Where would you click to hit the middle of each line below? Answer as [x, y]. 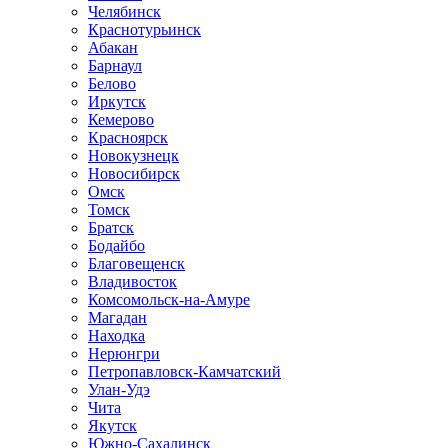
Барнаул [115, 66]
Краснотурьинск [144, 30]
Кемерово [121, 120]
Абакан [113, 48]
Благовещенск [136, 264]
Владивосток [132, 282]
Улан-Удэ [119, 390]
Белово [112, 84]
